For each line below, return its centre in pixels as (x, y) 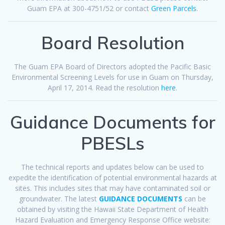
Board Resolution (113, 43)
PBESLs (113, 143)
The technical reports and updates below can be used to (113, 167)
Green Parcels (174, 9)
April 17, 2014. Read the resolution (104, 88)
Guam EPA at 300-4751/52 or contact (89, 9)
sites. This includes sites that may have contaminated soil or (113, 188)
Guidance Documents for (113, 122)
